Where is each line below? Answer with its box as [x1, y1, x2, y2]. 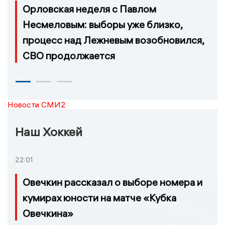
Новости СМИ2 [8, 99, 66, 110]
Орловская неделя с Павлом [23, 3, 156, 16]
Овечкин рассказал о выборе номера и [23, 175, 202, 188]
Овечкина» [23, 206, 73, 219]
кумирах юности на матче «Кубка [23, 191, 176, 204]
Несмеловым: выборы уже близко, [23, 18, 182, 31]
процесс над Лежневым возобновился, [23, 34, 204, 47]
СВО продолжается [23, 49, 115, 62]
